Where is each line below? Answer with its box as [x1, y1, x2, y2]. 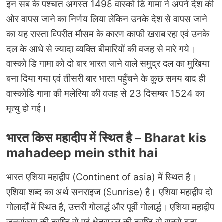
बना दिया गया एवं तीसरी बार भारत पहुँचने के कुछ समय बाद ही [6, 73, 205, 85]
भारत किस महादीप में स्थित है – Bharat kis [6, 130, 206, 145]
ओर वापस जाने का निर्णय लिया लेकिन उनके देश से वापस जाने [6, 13, 207, 25]
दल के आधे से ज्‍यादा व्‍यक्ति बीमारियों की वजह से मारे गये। [6, 43, 196, 55]
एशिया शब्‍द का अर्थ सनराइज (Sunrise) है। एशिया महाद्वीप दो [6, 186, 212, 198]
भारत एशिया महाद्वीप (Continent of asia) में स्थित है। [6, 171, 197, 183]
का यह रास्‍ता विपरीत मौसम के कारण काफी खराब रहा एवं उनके [6, 28, 209, 40]
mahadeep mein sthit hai [6, 145, 158, 160]
